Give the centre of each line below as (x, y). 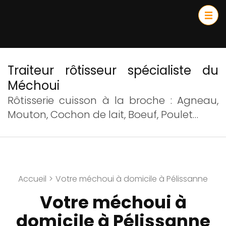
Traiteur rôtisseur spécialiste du (113, 70)
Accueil (32, 179)
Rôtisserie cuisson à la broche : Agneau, (113, 100)
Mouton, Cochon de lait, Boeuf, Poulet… (103, 115)
